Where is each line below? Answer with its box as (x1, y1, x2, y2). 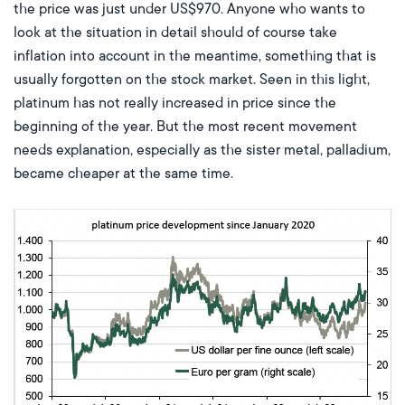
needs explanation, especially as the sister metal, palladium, (14, 141, 391, 160)
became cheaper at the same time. (14, 165, 233, 184)
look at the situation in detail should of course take (14, 24, 337, 42)
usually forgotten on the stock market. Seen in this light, (14, 71, 370, 89)
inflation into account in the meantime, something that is (14, 47, 376, 66)
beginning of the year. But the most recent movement (14, 118, 357, 137)
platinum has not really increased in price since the (14, 94, 336, 113)
